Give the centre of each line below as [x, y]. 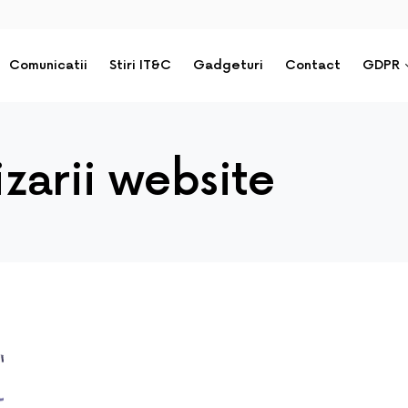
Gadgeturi [229, 65]
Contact [313, 65]
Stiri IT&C [141, 65]
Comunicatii [49, 65]
